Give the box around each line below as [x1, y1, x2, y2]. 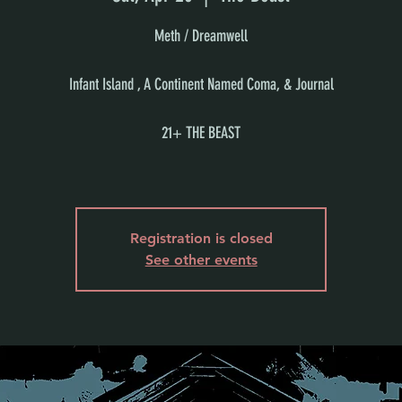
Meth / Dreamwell [154, 26, 249, 46]
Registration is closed [129, 230, 273, 247]
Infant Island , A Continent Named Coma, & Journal [68, 74, 334, 94]
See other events [144, 251, 258, 268]
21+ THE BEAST [162, 123, 241, 143]
